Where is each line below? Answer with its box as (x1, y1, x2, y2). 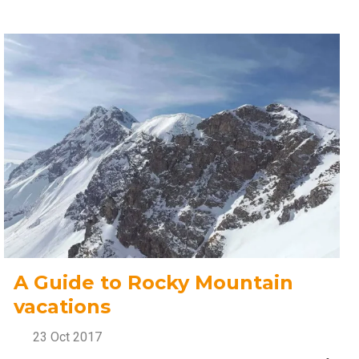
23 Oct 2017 (30, 329, 103, 345)
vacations (14, 294, 111, 318)
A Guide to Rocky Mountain (14, 270, 294, 294)
